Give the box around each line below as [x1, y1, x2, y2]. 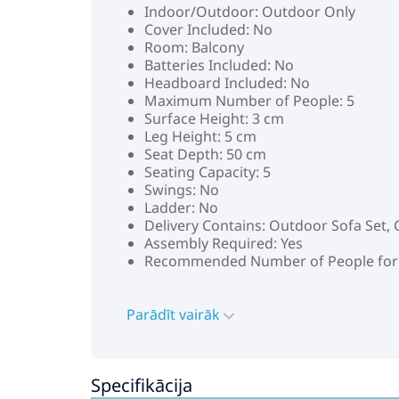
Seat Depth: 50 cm [144, 144, 266, 164]
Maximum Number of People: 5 [144, 91, 354, 110]
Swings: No [144, 180, 219, 199]
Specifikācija [91, 373, 192, 397]
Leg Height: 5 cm [144, 126, 256, 146]
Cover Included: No [144, 20, 273, 39]
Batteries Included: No [144, 55, 294, 75]
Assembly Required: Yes [144, 233, 303, 253]
